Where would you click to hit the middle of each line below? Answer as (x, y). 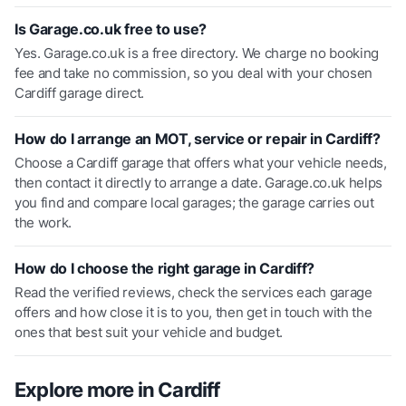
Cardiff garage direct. (79, 92)
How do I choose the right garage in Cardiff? (164, 268)
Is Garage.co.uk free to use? (111, 29)
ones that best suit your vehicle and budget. (149, 332)
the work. (43, 222)
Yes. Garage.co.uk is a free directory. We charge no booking (197, 53)
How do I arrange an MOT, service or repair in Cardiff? (198, 138)
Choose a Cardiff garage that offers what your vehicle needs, (201, 162)
